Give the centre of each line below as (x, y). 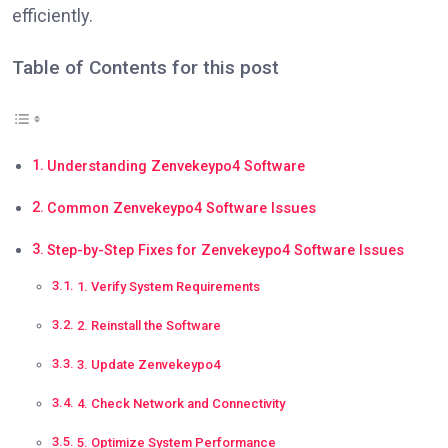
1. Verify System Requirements (168, 286)
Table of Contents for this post (145, 67)
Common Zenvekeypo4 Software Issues (181, 208)
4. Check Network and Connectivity (180, 403)
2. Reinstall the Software (148, 325)
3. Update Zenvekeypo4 (148, 364)
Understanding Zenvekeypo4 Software (175, 166)
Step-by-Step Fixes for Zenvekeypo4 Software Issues (225, 250)
